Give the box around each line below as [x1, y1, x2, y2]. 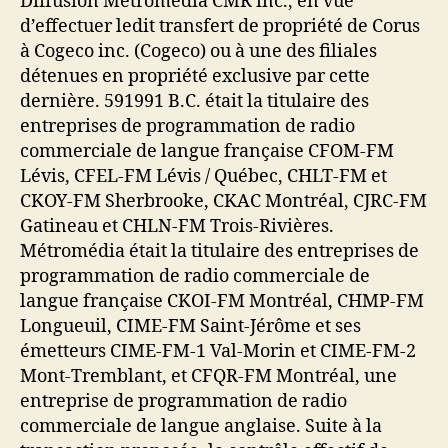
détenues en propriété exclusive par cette [20, 64, 370, 88]
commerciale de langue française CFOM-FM [20, 139, 394, 163]
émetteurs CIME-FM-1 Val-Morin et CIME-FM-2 [20, 339, 416, 363]
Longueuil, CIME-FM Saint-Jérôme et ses [20, 314, 361, 338]
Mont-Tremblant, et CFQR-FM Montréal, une [20, 364, 397, 388]
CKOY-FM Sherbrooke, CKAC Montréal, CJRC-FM [20, 189, 427, 213]
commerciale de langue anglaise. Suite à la [20, 414, 382, 438]
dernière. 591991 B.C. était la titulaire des [20, 89, 369, 113]
